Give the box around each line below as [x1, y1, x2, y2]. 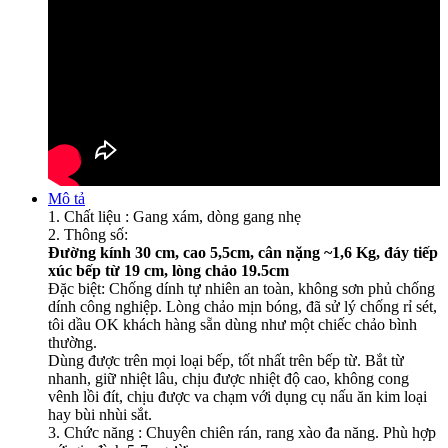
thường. [48, 334, 101, 352]
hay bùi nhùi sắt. [48, 406, 152, 424]
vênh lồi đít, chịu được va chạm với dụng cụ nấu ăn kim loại [48, 388, 427, 406]
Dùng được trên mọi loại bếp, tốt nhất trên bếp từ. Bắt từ [48, 352, 404, 370]
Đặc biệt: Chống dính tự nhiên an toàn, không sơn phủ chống [48, 280, 435, 298]
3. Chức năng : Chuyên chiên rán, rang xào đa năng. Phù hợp [48, 424, 436, 442]
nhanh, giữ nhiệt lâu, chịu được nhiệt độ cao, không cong [48, 370, 409, 388]
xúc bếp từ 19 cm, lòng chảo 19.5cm [48, 262, 289, 280]
